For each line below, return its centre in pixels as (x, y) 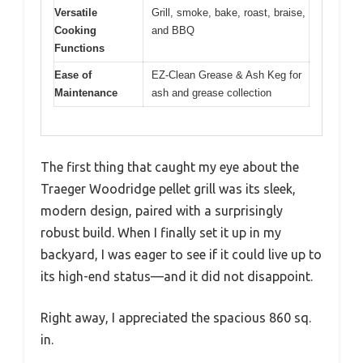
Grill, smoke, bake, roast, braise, (228, 13)
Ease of (73, 75)
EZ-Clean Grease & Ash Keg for (226, 75)
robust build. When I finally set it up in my (161, 232)
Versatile (76, 13)
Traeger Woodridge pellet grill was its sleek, (168, 188)
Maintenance (86, 93)
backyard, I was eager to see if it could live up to (181, 254)
